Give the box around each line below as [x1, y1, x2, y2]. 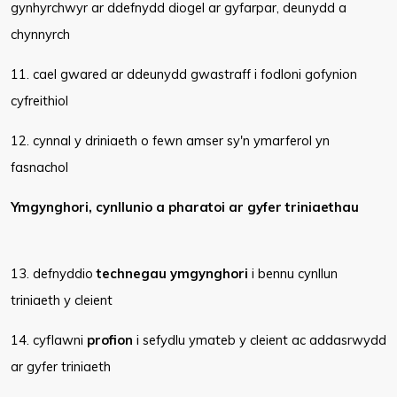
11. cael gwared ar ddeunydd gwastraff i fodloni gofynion [11, 66, 357, 82]
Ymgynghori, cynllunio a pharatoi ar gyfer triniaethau [11, 198, 359, 215]
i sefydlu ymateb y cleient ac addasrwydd [133, 331, 386, 348]
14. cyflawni [11, 331, 87, 348]
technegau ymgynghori [97, 265, 248, 282]
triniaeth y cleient [11, 292, 113, 308]
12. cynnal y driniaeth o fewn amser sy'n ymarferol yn [11, 132, 330, 149]
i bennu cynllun [248, 265, 338, 282]
